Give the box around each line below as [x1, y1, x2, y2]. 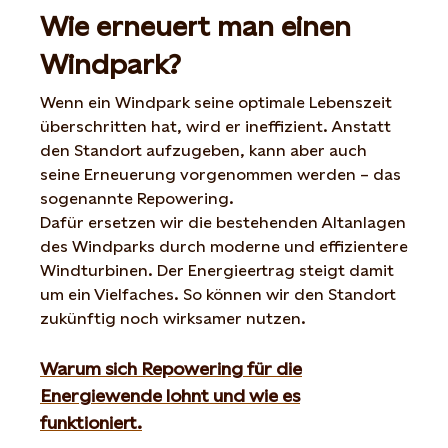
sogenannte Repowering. [40, 188, 242, 208]
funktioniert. [40, 411, 142, 433]
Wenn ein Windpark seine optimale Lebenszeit [40, 92, 392, 112]
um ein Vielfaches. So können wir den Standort [40, 284, 396, 304]
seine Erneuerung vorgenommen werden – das [40, 164, 401, 184]
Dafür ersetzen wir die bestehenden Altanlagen [40, 212, 406, 232]
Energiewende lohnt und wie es [40, 384, 300, 406]
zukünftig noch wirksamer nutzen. [40, 308, 306, 328]
